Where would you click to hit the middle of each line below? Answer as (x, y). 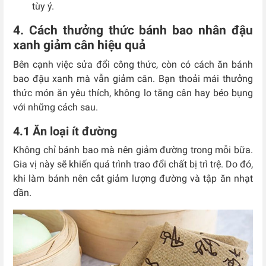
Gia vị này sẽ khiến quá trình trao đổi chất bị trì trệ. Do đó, (133, 164)
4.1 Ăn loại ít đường (65, 132)
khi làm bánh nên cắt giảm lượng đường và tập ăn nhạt (133, 179)
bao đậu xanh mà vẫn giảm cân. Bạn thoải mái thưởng (133, 79)
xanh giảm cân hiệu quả (79, 45)
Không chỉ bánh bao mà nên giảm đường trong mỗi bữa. (133, 150)
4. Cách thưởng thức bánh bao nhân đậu (133, 31)
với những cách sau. (57, 107)
